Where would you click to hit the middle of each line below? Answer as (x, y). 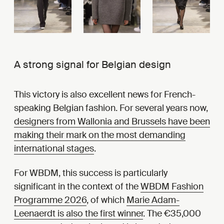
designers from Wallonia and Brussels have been (112, 121)
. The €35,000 (172, 213)
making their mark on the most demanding (100, 135)
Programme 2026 (50, 200)
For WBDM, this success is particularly (91, 173)
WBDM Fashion (172, 186)
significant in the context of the (77, 186)
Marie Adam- (153, 200)
